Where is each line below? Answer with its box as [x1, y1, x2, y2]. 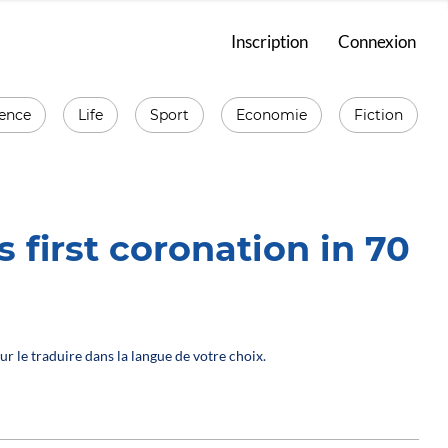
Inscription [231, 30, 309, 52]
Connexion [338, 30, 417, 52]
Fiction [354, 105, 404, 124]
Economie [236, 105, 308, 124]
